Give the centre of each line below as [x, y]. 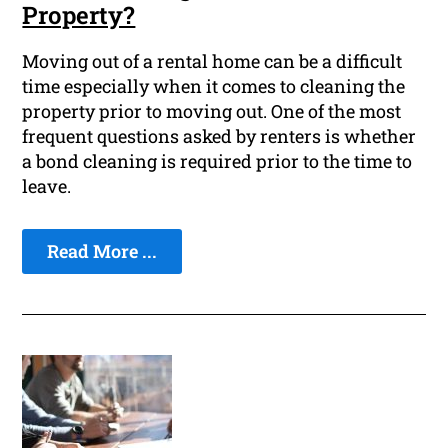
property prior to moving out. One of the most [212, 111]
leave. [47, 186]
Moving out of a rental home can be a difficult [212, 61]
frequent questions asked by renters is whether [219, 136]
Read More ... [102, 251]
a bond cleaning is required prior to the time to [217, 161]
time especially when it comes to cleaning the [214, 86]
